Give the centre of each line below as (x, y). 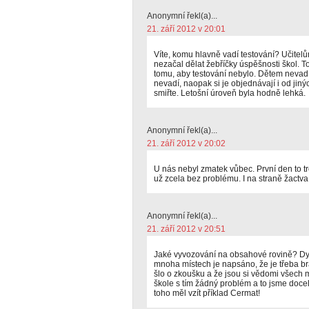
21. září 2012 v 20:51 (186, 229)
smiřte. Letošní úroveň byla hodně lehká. (230, 93)
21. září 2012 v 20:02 (186, 143)
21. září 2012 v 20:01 (186, 29)
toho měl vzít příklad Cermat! (207, 293)
